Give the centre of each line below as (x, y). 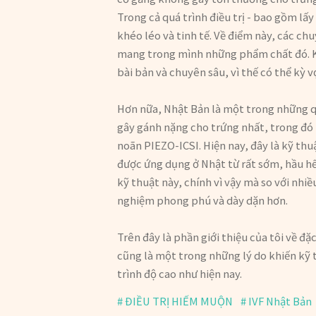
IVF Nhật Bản (280, 301)
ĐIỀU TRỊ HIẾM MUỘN (179, 301)
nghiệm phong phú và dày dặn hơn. (203, 200)
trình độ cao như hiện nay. (180, 274)
